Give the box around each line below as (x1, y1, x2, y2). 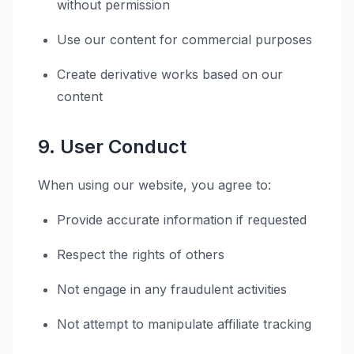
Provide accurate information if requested (57, 212, 307, 228)
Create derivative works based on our (57, 66, 283, 82)
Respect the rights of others (57, 247, 224, 262)
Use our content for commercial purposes (57, 32, 312, 47)
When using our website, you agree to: (38, 177, 271, 193)
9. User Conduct (38, 135, 186, 158)
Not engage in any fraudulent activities (57, 281, 287, 297)
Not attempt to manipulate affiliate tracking (57, 316, 311, 332)
